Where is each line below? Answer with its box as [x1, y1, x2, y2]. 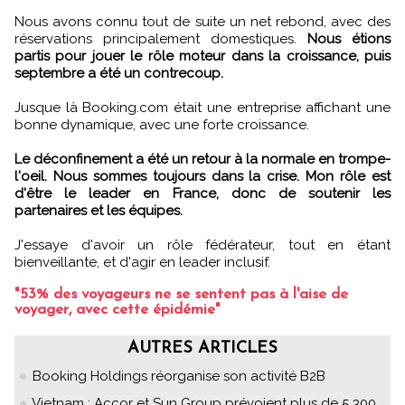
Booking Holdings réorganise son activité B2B [33, 367, 325, 384]
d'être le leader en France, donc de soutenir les [14, 184, 391, 202]
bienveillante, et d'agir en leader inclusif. [14, 253, 270, 270]
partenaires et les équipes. [14, 202, 183, 219]
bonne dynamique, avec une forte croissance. [14, 116, 309, 133]
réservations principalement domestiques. [14, 30, 307, 47]
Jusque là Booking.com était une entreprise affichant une [14, 99, 391, 116]
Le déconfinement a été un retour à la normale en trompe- [14, 150, 391, 167]
